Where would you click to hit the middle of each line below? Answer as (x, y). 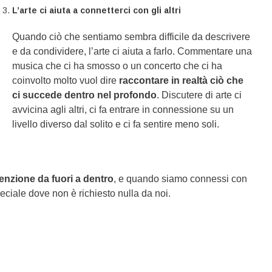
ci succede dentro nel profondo (85, 95)
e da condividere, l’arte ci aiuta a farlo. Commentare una (132, 51)
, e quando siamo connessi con (181, 179)
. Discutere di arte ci (199, 95)
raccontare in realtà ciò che (182, 80)
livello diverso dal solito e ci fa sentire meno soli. (116, 124)
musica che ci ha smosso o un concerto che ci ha (117, 66)
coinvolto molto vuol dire (66, 80)
